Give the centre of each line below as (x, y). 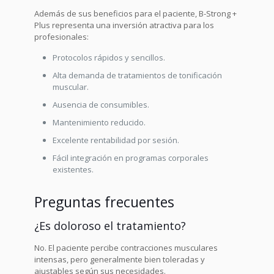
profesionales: (62, 37)
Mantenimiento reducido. (99, 122)
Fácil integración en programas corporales (131, 158)
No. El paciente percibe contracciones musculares (126, 248)
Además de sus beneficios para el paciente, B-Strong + (136, 13)
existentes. (73, 169)
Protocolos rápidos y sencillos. (109, 57)
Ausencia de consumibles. (101, 105)
